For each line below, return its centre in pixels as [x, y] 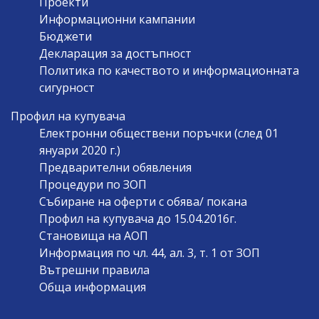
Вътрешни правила [94, 270]
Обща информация [92, 287]
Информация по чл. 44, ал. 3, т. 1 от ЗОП [149, 252]
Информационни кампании [117, 19]
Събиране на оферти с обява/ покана [143, 201]
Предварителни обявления [115, 167]
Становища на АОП [93, 235]
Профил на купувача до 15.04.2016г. [137, 218]
